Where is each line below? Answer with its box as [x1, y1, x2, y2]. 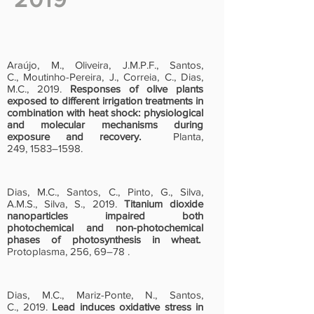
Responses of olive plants [70, 83, 203, 95]
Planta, [141, 130, 203, 142]
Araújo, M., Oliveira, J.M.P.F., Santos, [7, 59, 203, 71]
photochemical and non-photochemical [7, 221, 203, 233]
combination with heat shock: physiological [7, 107, 203, 118]
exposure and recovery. [7, 130, 141, 142]
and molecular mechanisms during [7, 118, 203, 130]
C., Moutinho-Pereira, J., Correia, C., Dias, [7, 71, 203, 83]
